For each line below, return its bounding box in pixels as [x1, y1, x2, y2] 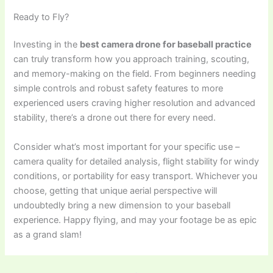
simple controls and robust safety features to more [13, 83, 224, 94]
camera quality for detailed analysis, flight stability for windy [13, 155, 260, 167]
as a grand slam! [13, 229, 82, 240]
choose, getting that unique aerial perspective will [13, 185, 218, 196]
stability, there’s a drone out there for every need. [13, 112, 216, 124]
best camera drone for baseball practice [80, 39, 252, 51]
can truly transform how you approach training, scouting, [13, 54, 250, 65]
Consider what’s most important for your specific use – [13, 141, 240, 152]
